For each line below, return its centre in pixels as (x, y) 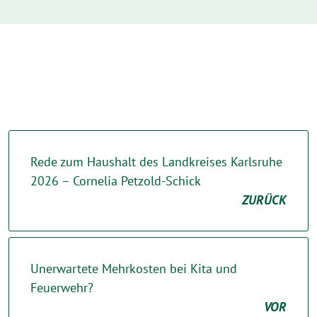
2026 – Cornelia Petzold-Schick (116, 180)
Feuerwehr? (62, 287)
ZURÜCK (264, 200)
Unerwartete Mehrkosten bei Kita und (134, 268)
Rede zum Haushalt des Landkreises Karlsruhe (156, 161)
